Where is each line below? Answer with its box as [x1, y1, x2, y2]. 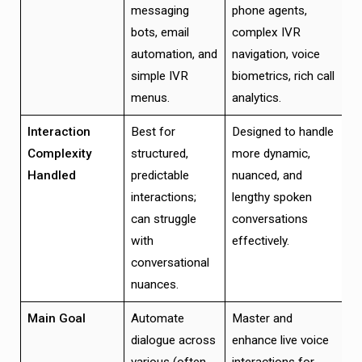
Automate [130, 310, 184, 326]
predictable [130, 167, 189, 183]
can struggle [130, 211, 196, 226]
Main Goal [27, 310, 86, 326]
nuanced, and [231, 167, 302, 183]
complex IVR [231, 24, 301, 40]
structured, [130, 145, 188, 161]
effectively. [231, 233, 289, 248]
